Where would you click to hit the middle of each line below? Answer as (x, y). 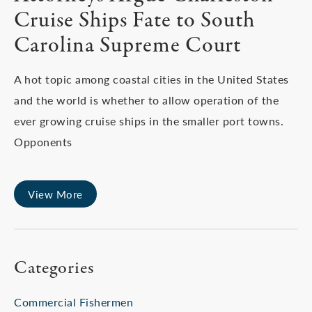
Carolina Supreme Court (127, 46)
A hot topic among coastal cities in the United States (151, 79)
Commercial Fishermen (73, 302)
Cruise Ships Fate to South (134, 21)
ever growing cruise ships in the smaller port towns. (149, 121)
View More (55, 194)
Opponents (43, 142)
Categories (54, 268)
